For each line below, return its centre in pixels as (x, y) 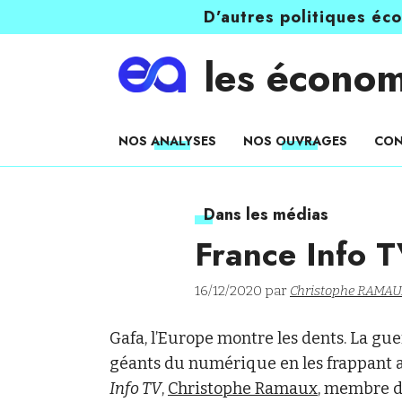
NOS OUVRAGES (295, 141)
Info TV (135, 389)
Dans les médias (266, 214)
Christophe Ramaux (243, 389)
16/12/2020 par (242, 291)
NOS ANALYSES (167, 141)
